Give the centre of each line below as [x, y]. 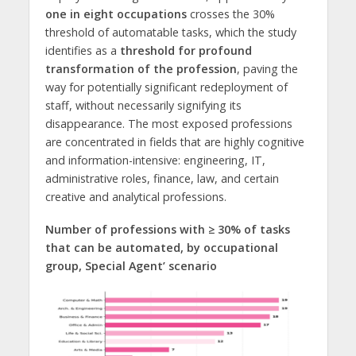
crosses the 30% [230, 14]
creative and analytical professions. [135, 197]
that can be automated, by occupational [161, 248]
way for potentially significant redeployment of [166, 87]
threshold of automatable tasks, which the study [170, 33]
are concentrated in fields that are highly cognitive [174, 142]
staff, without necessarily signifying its [143, 106]
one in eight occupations [116, 14]
